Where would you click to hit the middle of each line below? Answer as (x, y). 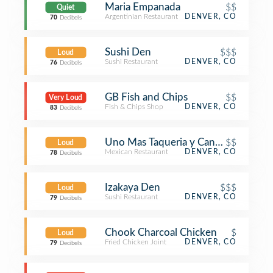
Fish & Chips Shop (134, 107)
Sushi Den (128, 52)
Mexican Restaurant (136, 152)
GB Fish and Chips (146, 97)
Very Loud (66, 97)
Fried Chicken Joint (136, 242)
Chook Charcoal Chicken (161, 232)
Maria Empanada (143, 7)
